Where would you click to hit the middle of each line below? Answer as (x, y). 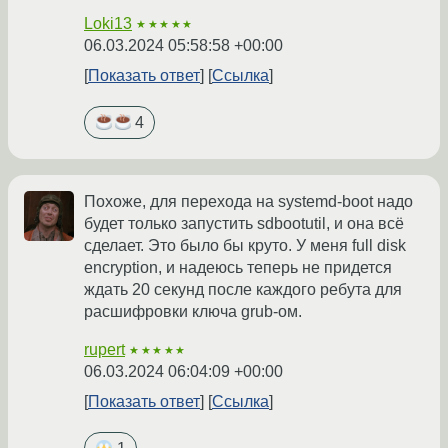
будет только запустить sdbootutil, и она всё (244, 223)
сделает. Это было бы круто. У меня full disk (245, 245)
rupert (104, 349)
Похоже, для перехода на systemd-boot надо (248, 201)
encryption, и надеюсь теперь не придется (238, 267)
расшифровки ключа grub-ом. (193, 311)
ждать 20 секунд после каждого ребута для (243, 289)
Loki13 (108, 23)
